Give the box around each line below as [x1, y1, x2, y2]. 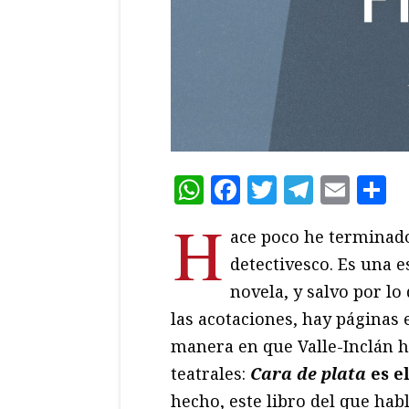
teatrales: [171, 362, 250, 384]
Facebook [240, 169, 373, 209]
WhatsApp [204, 169, 352, 209]
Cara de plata [250, 362, 371, 384]
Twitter [277, 169, 383, 209]
